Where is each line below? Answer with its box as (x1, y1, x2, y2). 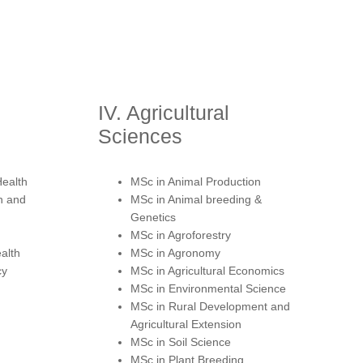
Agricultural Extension (130, 317, 241, 331)
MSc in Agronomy (130, 246, 220, 259)
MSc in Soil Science (130, 335, 231, 348)
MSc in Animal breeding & (130, 192, 262, 206)
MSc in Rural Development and (130, 299, 290, 313)
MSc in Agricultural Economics (130, 263, 284, 277)
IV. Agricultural (98, 100, 229, 124)
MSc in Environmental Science (130, 281, 286, 295)
